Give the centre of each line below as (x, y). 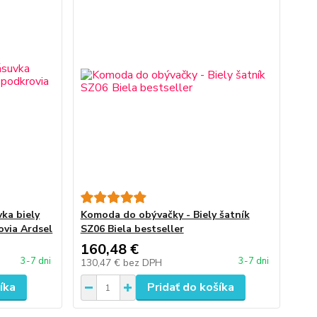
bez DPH (142, 263)
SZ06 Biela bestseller (132, 229)
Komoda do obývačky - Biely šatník (165, 215)
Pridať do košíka (190, 287)
